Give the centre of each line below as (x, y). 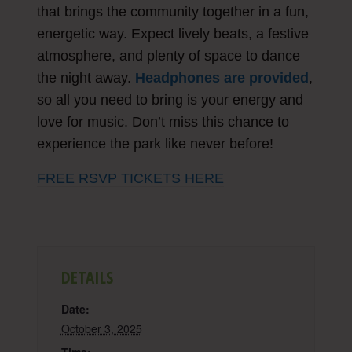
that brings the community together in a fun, (172, 12)
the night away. (86, 78)
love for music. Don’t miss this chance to (163, 122)
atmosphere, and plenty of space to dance (168, 56)
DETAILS (87, 278)
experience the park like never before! (155, 144)
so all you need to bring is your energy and (170, 100)
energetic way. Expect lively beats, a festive (172, 34)
